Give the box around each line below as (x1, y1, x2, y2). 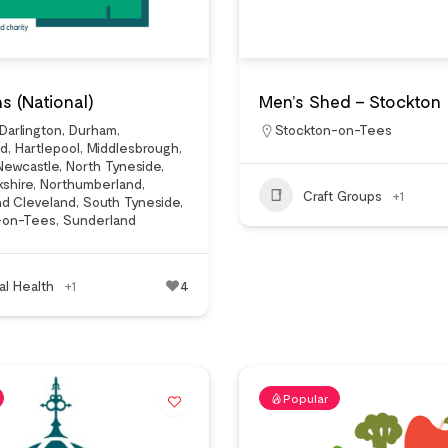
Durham (69, 121, 117, 138)
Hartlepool (15, 139, 80, 156)
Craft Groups (303, 186, 382, 204)
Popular (283, 391, 329, 405)
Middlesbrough (87, 139, 179, 156)
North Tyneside (66, 157, 161, 174)
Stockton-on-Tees (275, 121, 392, 138)
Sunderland (63, 211, 136, 228)
